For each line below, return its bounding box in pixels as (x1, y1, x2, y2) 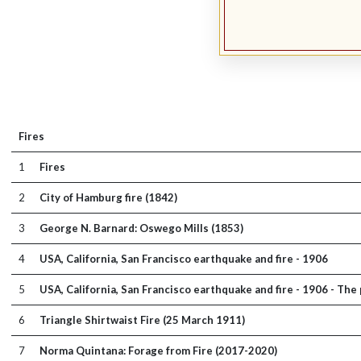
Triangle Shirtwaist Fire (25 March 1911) (39, 313, 245, 326)
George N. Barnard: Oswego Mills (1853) (39, 221, 243, 234)
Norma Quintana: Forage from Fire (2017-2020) (39, 343, 277, 357)
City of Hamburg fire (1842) (39, 190, 177, 204)
